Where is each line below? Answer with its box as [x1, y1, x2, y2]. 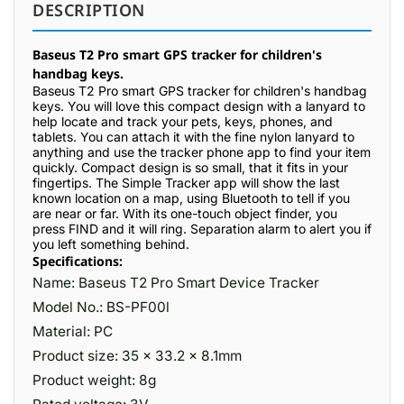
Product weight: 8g [32, 372, 156, 389]
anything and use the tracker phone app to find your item [32, 144, 371, 160]
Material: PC [32, 323, 113, 340]
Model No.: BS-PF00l [32, 298, 170, 316]
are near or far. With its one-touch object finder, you [32, 206, 337, 221]
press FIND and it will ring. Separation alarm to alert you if [32, 221, 372, 236]
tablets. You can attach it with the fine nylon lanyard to [32, 129, 354, 144]
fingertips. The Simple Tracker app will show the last [32, 175, 340, 190]
